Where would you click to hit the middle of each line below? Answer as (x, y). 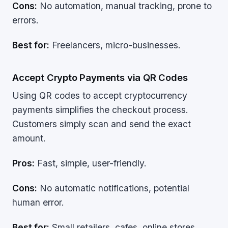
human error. (38, 202)
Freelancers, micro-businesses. (115, 45)
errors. (25, 20)
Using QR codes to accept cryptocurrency (100, 95)
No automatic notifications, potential (113, 188)
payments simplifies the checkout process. (100, 110)
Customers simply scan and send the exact (102, 124)
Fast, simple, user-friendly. (91, 163)
